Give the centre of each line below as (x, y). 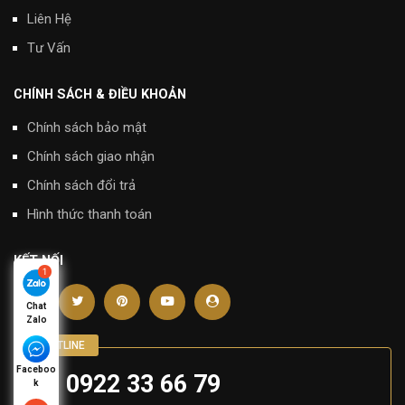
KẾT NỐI (38, 260)
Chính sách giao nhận (91, 156)
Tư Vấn (49, 47)
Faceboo (36, 369)
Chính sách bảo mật (87, 127)
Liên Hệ (49, 19)
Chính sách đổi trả (81, 185)
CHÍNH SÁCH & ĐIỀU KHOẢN (100, 94)
